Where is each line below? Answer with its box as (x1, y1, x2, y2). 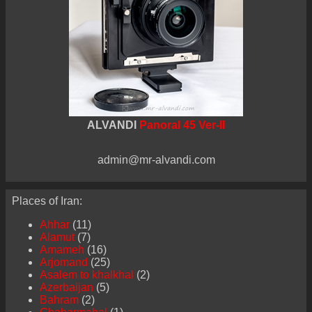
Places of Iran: (11, 195, 82, 208)
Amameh (39, 244, 84, 256)
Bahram (39, 294, 79, 306)
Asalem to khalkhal (39, 269, 134, 281)
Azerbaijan (39, 281, 93, 294)
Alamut (39, 231, 75, 244)
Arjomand (39, 256, 88, 269)
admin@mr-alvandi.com (97, 154, 215, 166)
